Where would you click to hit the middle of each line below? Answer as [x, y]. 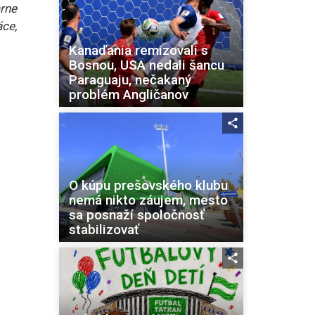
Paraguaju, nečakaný [130, 79]
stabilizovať [104, 229]
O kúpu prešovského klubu [148, 185]
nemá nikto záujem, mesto [148, 200]
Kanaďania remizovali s [138, 50]
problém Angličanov [128, 94]
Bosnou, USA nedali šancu [146, 65]
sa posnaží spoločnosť [136, 214]
